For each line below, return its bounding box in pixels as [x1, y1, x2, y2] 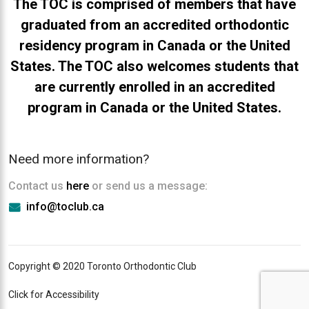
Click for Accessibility [8, 288, 99, 300]
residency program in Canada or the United [19, 37, 290, 54]
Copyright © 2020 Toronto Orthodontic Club [8, 260, 197, 272]
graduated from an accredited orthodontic [20, 16, 289, 33]
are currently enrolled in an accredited [34, 78, 275, 95]
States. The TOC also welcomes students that [10, 57, 299, 74]
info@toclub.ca [26, 199, 104, 213]
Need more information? [8, 150, 149, 167]
